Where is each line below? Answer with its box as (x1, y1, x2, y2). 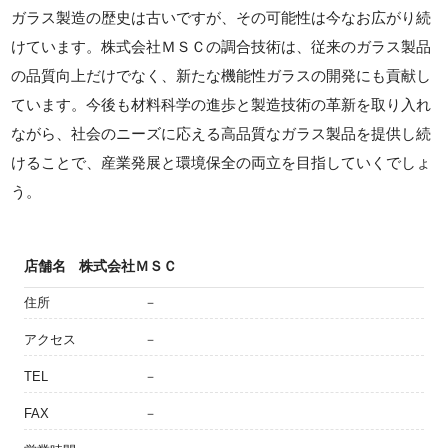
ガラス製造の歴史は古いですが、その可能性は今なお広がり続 (11, 9, 432, 27)
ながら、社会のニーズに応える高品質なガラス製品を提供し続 (11, 125, 432, 143)
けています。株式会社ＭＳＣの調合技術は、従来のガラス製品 (11, 38, 432, 56)
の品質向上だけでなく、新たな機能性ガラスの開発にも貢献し (11, 67, 432, 85)
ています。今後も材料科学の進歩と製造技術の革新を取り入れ (11, 96, 432, 114)
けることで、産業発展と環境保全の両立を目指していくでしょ (11, 154, 432, 172)
